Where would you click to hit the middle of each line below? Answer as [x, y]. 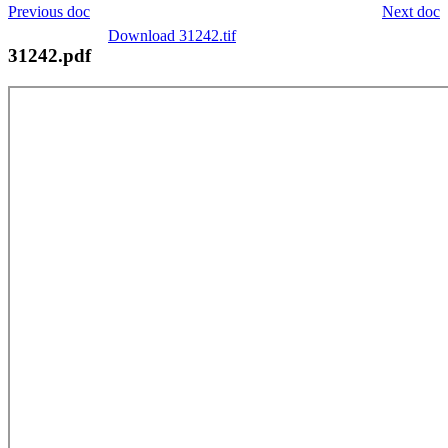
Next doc [411, 11]
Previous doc [49, 11]
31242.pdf [49, 55]
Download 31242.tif [172, 35]
